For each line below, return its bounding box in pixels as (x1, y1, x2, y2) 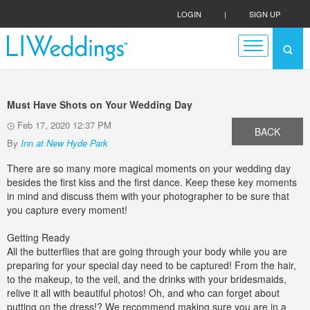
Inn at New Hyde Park (21, 136, 108, 149)
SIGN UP (249, 8, 280, 19)
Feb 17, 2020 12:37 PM (15, 118, 111, 131)
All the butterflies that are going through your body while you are (7, 244, 287, 258)
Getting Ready (7, 230, 70, 244)
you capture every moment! (7, 203, 127, 217)
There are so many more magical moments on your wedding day (7, 161, 291, 175)
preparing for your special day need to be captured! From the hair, (7, 258, 296, 272)
